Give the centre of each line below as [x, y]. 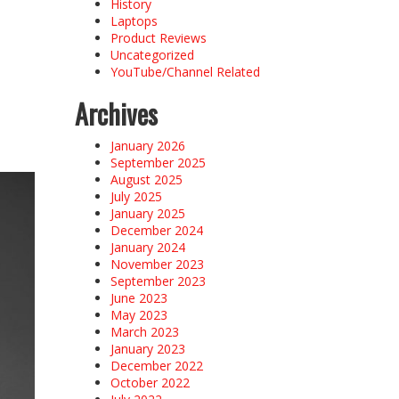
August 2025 [146, 179]
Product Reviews [158, 37]
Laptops [134, 20]
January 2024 [147, 247]
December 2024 [156, 230]
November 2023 [157, 264]
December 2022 [156, 365]
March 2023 [144, 331]
